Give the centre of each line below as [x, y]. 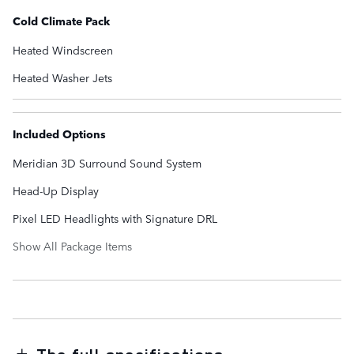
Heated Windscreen [63, 50]
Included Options [59, 134]
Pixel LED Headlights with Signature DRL [115, 218]
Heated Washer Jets [62, 78]
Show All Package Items [72, 246]
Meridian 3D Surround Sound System [107, 163]
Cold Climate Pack [61, 21]
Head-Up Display [56, 191]
